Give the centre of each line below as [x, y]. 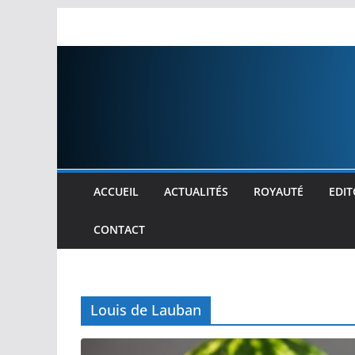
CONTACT [119, 230]
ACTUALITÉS [196, 192]
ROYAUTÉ [279, 192]
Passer [76, 18]
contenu [81, 63]
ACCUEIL [116, 192]
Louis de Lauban [146, 310]
